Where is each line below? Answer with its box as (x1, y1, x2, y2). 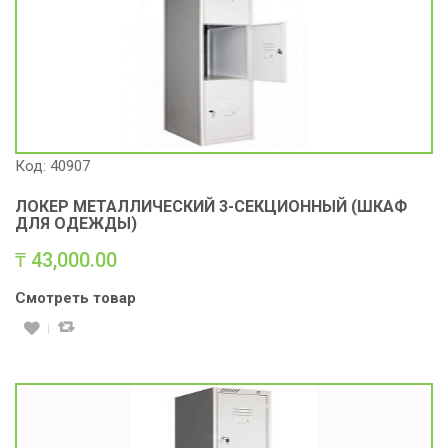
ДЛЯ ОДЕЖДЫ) (15, 214, 137, 234)
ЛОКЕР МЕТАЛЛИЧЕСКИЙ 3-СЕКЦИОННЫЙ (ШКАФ (15, 197, 407, 217)
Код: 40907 (15, 157, 90, 176)
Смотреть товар (15, 289, 136, 308)
